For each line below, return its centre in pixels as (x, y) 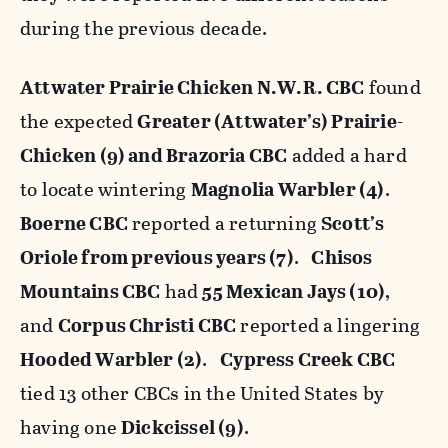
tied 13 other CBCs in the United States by (202, 393)
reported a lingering (328, 325)
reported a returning (224, 223)
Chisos (342, 257)
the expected (79, 121)
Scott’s (353, 223)
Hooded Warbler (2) (111, 359)
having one (71, 427)
